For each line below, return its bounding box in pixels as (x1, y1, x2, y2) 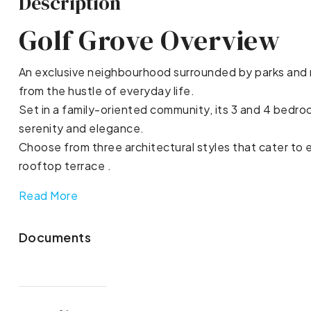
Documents (18, 229, 92, 246)
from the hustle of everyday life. (18, 83, 195, 99)
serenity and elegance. (18, 121, 144, 136)
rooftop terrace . (18, 158, 112, 174)
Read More (18, 188, 78, 203)
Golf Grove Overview (18, 22, 280, 60)
